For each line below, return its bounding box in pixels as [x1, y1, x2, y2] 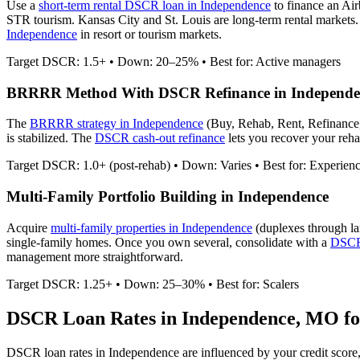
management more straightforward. [6, 249, 183, 264]
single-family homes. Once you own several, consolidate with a [6, 235, 330, 249]
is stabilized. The [6, 131, 95, 145]
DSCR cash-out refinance [95, 131, 225, 145]
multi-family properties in [51, 220, 182, 235]
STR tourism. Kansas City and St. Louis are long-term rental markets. [6, 12, 358, 27]
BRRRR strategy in [30, 117, 133, 131]
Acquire [6, 220, 51, 235]
